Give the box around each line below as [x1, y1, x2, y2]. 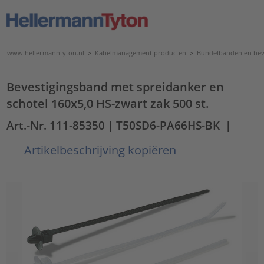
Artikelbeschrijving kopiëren [21, 141, 177, 158]
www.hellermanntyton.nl [7, 48, 84, 57]
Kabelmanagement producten [95, 48, 186, 57]
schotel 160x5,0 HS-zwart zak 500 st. [6, 95, 209, 111]
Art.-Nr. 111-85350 [6, 118, 105, 133]
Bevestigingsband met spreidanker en [6, 78, 225, 95]
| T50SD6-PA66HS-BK [107, 118, 220, 133]
